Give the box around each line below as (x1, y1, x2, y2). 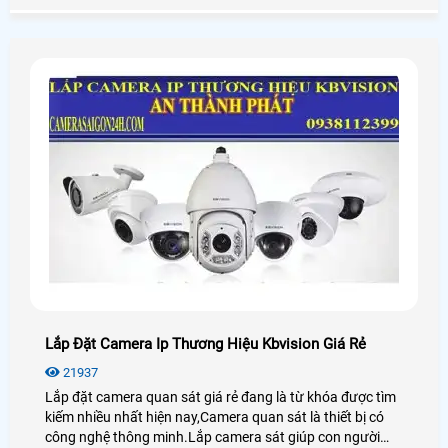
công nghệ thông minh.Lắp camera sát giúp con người (45, 429, 380, 446)
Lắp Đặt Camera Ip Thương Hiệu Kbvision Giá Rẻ (45, 335, 366, 354)
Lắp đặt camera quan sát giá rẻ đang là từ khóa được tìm (45, 389, 396, 406)
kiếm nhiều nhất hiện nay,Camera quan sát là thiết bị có (45, 409, 384, 426)
